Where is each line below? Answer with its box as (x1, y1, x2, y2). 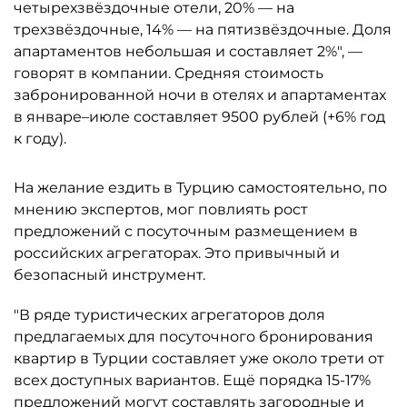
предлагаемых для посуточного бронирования (14, 328, 373, 345)
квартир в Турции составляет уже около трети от (14, 350, 384, 367)
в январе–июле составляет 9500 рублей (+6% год (14, 108, 385, 125)
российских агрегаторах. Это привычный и (14, 244, 340, 262)
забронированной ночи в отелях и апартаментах (14, 86, 386, 104)
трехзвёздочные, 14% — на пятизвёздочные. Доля (14, 21, 392, 38)
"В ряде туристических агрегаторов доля (14, 306, 325, 323)
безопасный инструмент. (14, 266, 205, 283)
